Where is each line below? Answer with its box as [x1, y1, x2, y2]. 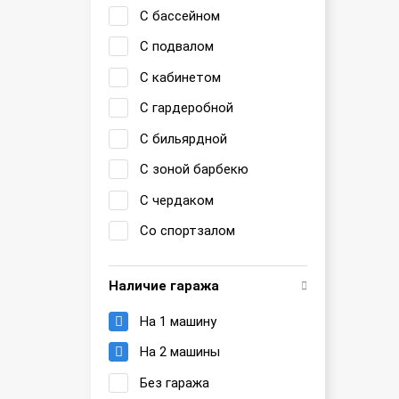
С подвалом [140, 38, 214, 54]
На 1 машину [140, 313, 216, 330]
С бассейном [140, 7, 220, 24]
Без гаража [140, 374, 209, 391]
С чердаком [140, 191, 214, 208]
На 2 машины [140, 344, 220, 360]
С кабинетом [140, 69, 221, 85]
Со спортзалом [140, 223, 235, 239]
